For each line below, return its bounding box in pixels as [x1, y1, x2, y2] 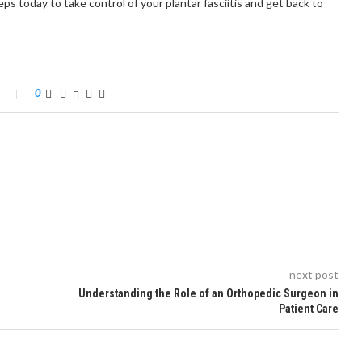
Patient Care [278, 302, 339, 315]
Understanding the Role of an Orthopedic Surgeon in [78, 287, 339, 300]
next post [288, 267, 339, 281]
